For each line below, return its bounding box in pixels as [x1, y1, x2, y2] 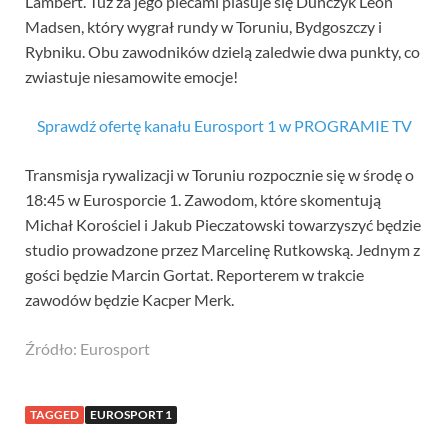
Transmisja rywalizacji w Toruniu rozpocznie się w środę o [25, 165, 414, 185]
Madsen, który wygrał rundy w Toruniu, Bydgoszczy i [25, 17, 382, 37]
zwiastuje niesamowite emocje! [25, 67, 238, 87]
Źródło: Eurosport [25, 339, 150, 359]
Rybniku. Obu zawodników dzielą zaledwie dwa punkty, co [25, 42, 420, 62]
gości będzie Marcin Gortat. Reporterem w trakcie [25, 265, 364, 285]
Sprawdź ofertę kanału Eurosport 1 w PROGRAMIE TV [36, 116, 412, 136]
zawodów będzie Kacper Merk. [25, 290, 234, 310]
